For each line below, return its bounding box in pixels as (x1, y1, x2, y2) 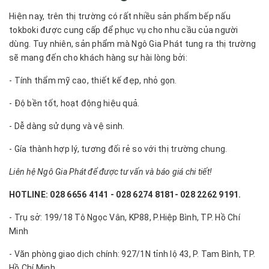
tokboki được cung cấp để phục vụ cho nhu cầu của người (9, 25, 238, 35)
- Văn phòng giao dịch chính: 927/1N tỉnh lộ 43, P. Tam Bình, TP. (9, 249, 255, 259)
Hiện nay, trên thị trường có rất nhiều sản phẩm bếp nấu (9, 11, 231, 21)
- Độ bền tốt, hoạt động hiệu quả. (9, 98, 140, 108)
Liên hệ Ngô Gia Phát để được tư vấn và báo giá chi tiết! (9, 166, 214, 177)
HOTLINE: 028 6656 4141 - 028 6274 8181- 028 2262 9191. (9, 189, 241, 199)
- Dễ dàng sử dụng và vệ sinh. (9, 121, 125, 131)
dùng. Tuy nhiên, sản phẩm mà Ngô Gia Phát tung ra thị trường (9, 38, 256, 49)
